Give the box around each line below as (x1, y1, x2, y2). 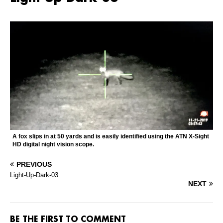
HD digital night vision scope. (12, 141, 94, 148)
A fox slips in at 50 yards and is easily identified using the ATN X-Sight (12, 133, 209, 140)
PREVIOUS (16, 160, 52, 169)
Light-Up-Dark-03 (10, 171, 58, 179)
